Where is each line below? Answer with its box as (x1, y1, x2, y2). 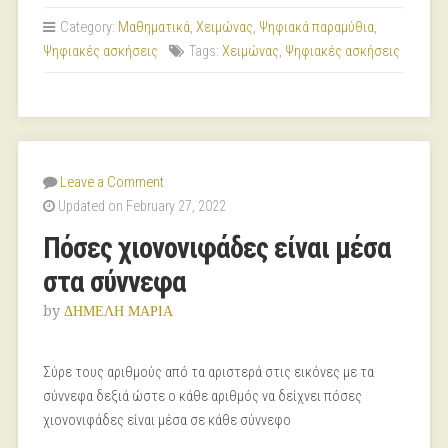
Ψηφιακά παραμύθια (258, 19, 374, 36)
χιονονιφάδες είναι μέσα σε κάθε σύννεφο (42, 412, 291, 429)
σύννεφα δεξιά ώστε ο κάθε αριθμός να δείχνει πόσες (42, 388, 362, 405)
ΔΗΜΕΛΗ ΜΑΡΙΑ (63, 303, 173, 319)
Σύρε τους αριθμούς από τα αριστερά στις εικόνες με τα (42, 364, 374, 381)
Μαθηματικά (117, 19, 190, 36)
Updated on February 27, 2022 (54, 198, 226, 215)
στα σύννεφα (42, 265, 186, 299)
